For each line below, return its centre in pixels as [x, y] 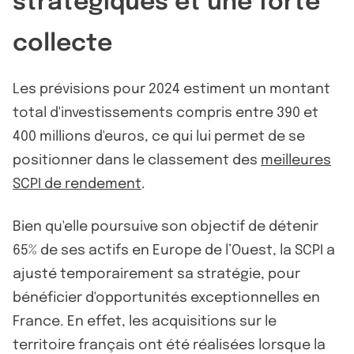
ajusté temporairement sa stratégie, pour [156, 274]
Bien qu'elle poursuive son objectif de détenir [166, 226]
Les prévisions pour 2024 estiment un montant [171, 89]
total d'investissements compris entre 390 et [166, 113]
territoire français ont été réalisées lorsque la [169, 345]
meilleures [296, 160]
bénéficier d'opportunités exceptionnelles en [166, 298]
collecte [62, 43]
